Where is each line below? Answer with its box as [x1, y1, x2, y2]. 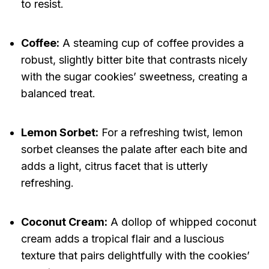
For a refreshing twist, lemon [98, 126, 243, 139]
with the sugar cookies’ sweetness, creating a [20, 70, 247, 83]
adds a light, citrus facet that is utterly [20, 160, 208, 173]
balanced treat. [20, 87, 95, 100]
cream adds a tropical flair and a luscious [20, 232, 224, 246]
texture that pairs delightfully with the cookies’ [20, 249, 250, 262]
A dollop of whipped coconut [107, 216, 256, 229]
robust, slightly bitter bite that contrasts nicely [20, 53, 247, 67]
